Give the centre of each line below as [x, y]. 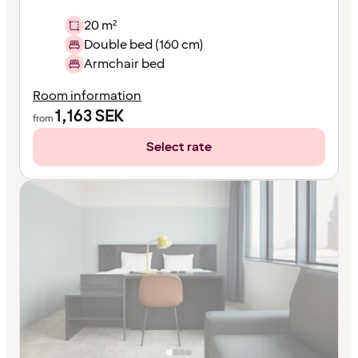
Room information [87, 95]
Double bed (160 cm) [143, 44]
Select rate [179, 147]
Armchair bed [124, 64]
